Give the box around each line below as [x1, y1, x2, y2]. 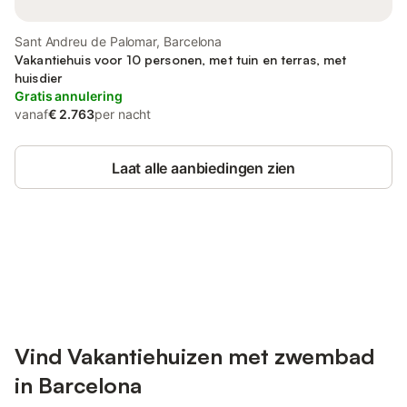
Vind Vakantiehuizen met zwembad [15, 342, 374, 370]
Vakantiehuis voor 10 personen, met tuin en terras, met [15, 52, 347, 67]
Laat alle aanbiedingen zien [111, 159, 296, 177]
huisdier [15, 70, 63, 85]
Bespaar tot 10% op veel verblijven [58, 263, 269, 278]
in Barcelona [15, 372, 142, 399]
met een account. [58, 281, 164, 296]
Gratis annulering [15, 88, 123, 104]
